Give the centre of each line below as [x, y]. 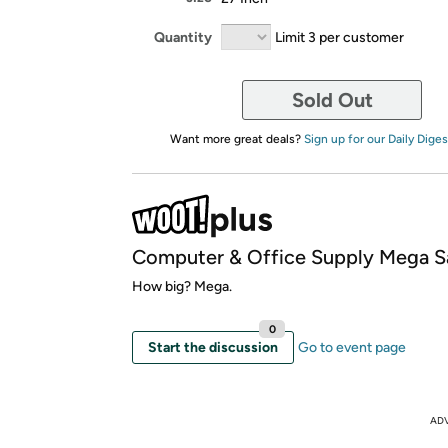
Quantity [183, 37]
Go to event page [352, 347]
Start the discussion [213, 347]
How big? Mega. [182, 286]
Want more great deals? [236, 139]
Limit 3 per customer [339, 37]
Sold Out [332, 100]
